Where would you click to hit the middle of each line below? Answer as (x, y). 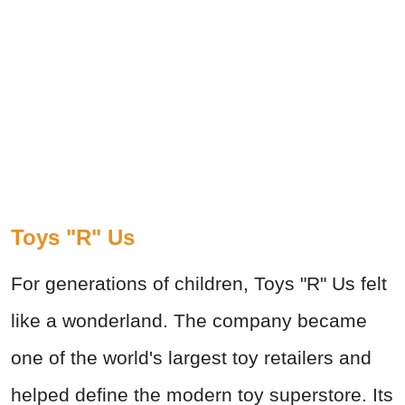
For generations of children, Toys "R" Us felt (199, 284)
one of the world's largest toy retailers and (191, 358)
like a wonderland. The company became (189, 321)
